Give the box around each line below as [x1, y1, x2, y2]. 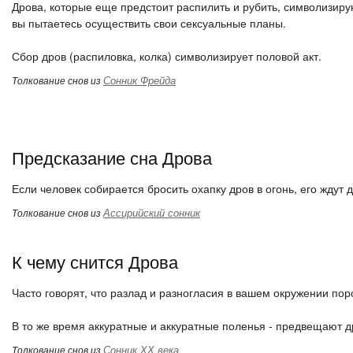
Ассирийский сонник [103, 205, 200, 220]
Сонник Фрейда [103, 72, 176, 87]
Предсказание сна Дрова [12, 145, 212, 169]
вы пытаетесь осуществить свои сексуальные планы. [12, 15, 286, 31]
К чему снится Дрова [12, 249, 178, 273]
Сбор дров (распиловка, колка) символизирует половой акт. [12, 48, 321, 64]
